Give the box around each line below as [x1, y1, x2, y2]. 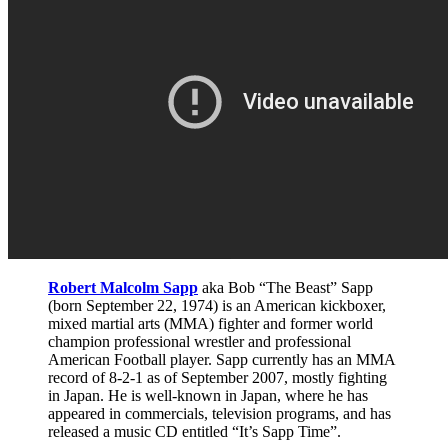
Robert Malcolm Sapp [48, 278, 198, 296]
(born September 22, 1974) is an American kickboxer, [48, 296, 386, 314]
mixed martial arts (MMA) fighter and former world [48, 314, 373, 332]
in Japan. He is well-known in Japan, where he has [48, 386, 368, 404]
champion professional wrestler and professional [48, 332, 351, 350]
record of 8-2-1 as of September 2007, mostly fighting [48, 368, 387, 386]
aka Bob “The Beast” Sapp [198, 278, 373, 296]
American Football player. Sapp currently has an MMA [48, 350, 395, 368]
